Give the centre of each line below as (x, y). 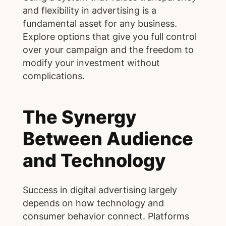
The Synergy (79, 117)
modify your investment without (91, 63)
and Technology (94, 160)
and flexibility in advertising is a (89, 10)
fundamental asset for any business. (100, 23)
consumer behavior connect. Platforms (106, 216)
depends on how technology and (93, 203)
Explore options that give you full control (109, 36)
